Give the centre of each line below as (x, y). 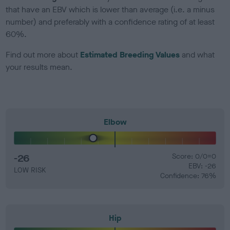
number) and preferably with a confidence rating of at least (110, 22)
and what (197, 54)
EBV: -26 (202, 166)
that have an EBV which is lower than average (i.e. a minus (110, 9)
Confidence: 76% (188, 176)
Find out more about (43, 54)
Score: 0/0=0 (194, 156)
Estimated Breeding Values (130, 54)
